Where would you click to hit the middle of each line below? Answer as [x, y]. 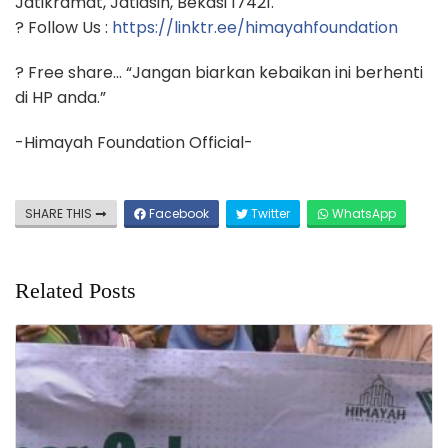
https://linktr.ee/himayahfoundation [255, 28]
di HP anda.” [60, 98]
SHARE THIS [60, 214]
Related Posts [75, 291]
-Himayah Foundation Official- [134, 143]
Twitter [269, 214]
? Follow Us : [63, 28]
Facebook [177, 214]
